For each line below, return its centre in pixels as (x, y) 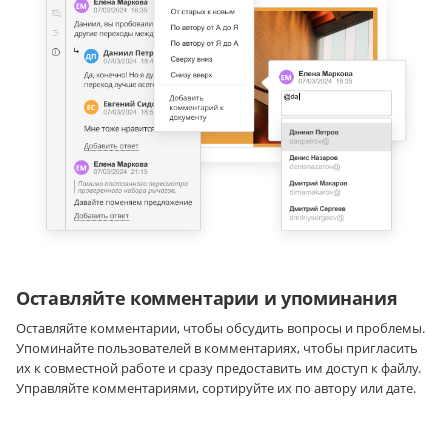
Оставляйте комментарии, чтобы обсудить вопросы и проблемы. (220, 328)
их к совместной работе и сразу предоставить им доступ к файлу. (218, 368)
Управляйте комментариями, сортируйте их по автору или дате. (216, 388)
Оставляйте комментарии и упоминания (207, 298)
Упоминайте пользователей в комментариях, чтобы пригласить (217, 348)
